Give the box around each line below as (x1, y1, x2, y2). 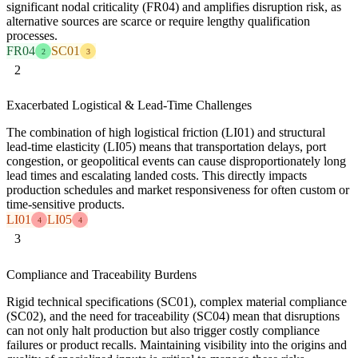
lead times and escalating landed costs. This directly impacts (6, 169, 307, 183)
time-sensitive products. (6, 197, 125, 212)
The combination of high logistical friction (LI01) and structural (6, 125, 325, 140)
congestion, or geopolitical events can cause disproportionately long (6, 154, 346, 169)
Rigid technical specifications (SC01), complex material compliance (6, 294, 347, 308)
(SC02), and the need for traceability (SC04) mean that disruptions (6, 308, 340, 323)
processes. (6, 29, 58, 43)
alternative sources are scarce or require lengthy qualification (6, 14, 310, 29)
